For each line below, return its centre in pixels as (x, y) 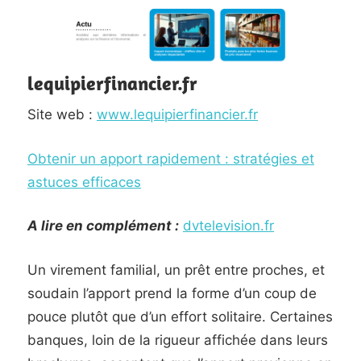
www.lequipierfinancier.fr (177, 114)
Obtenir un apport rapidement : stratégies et (171, 158)
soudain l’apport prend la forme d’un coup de (172, 293)
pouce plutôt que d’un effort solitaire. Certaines (180, 316)
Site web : (62, 114)
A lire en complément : (103, 226)
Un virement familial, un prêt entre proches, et (176, 270)
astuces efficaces (84, 182)
